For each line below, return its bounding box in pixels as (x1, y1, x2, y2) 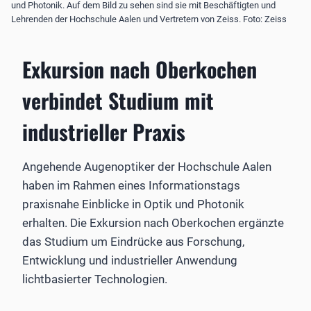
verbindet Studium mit (22, 84, 214, 116)
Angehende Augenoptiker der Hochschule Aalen (22, 159, 271, 174)
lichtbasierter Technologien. (22, 271, 167, 286)
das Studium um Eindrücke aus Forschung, (22, 234, 244, 249)
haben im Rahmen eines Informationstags (22, 178, 240, 192)
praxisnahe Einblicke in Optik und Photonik (22, 196, 244, 211)
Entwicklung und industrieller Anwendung (22, 253, 237, 267)
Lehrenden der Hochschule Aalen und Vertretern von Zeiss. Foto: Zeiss (11, 14, 287, 25)
